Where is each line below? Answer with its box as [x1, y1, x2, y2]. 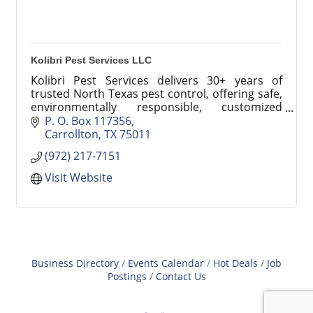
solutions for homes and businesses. [31, 112, 224, 128]
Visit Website [45, 169, 112, 185]
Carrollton [45, 126, 99, 142]
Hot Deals [213, 256, 258, 270]
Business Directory [31, 256, 119, 270]
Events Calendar [128, 256, 204, 270]
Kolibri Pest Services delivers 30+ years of [31, 73, 282, 88]
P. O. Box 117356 [45, 112, 131, 129]
